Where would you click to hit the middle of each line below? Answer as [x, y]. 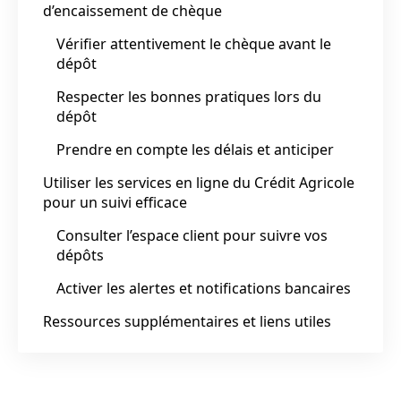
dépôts [80, 255]
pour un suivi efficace [115, 202]
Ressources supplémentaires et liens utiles [187, 321]
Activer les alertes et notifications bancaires [204, 288]
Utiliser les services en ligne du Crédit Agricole [199, 182]
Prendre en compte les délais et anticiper [195, 149]
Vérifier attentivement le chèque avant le [194, 43]
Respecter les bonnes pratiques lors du [189, 96]
